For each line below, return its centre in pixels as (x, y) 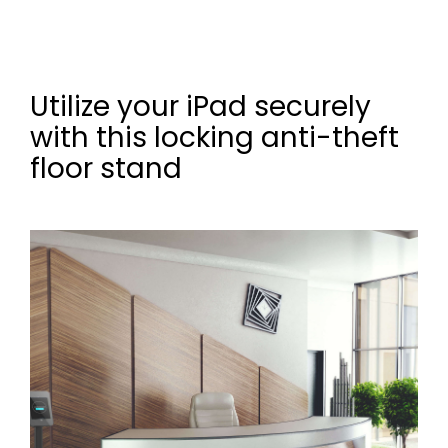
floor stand (106, 168)
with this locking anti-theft (214, 137)
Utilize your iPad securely (200, 106)
